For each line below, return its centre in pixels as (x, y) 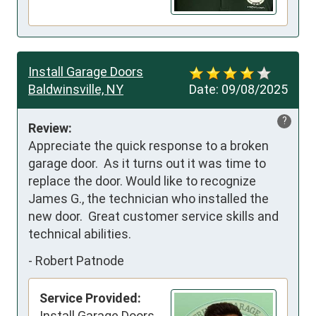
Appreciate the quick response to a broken (148, 146)
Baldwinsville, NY (76, 90)
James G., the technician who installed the (148, 199)
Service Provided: (90, 298)
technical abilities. (80, 234)
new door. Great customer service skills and (153, 217)
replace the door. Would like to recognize (142, 181)
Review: (50, 128)
